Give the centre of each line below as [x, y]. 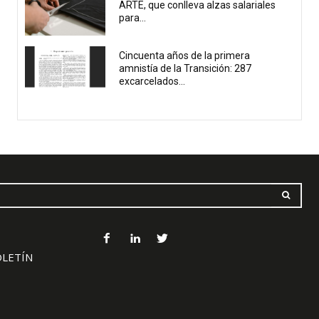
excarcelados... [152, 81]
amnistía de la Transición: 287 [185, 68]
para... [133, 18]
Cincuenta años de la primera [185, 55]
